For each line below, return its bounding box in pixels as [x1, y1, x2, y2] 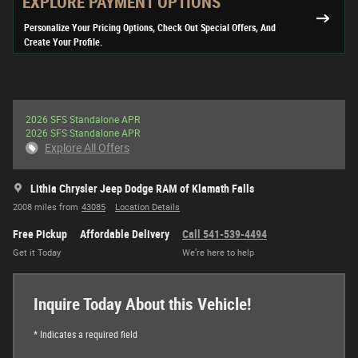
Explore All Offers [45, 141, 129, 155]
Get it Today [13, 247, 61, 258]
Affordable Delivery [80, 228, 169, 241]
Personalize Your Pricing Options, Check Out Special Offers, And [23, 22, 276, 34]
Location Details [115, 201, 180, 213]
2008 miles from [13, 201, 78, 213]
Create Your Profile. [23, 37, 103, 49]
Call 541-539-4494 [182, 228, 267, 241]
